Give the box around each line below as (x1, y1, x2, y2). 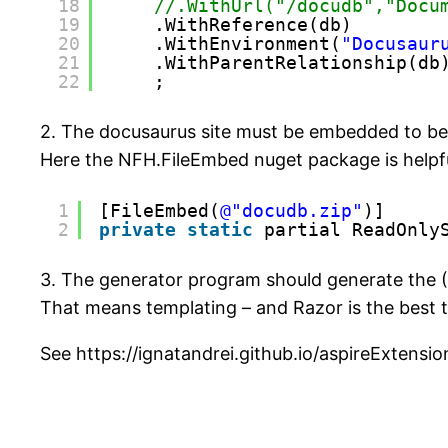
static (187, 219, 253, 241)
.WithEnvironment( (154, 33, 341, 55)
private (99, 219, 176, 241)
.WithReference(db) (154, 14, 352, 36)
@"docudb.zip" (220, 200, 363, 222)
